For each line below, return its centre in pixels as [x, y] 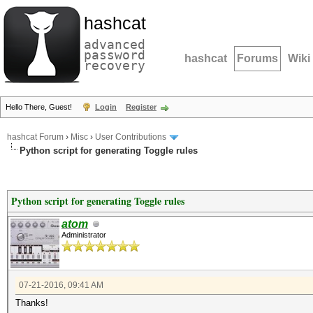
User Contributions [131, 137]
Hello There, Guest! [40, 107]
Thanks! [32, 303]
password [115, 55]
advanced [115, 44]
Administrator [84, 235]
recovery [115, 65]
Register [141, 107]
